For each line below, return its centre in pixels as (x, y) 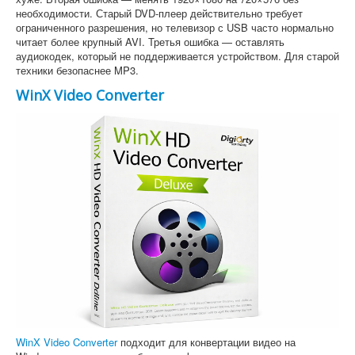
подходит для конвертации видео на (206, 342)
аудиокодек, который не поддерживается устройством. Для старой (177, 55)
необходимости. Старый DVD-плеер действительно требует (159, 13)
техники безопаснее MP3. (77, 70)
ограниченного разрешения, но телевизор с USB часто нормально (175, 27)
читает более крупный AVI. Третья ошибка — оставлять (150, 41)
